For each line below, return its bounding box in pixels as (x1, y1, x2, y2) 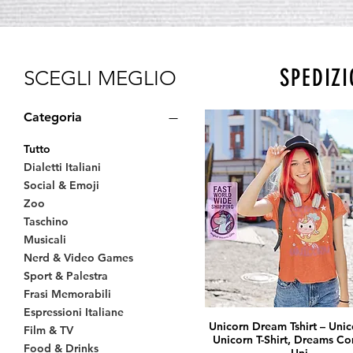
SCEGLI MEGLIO (24, 66, 176, 91)
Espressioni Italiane (24, 305, 124, 319)
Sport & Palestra (24, 269, 108, 283)
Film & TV (24, 323, 73, 337)
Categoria (24, 110, 82, 124)
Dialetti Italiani (24, 160, 101, 174)
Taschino (24, 214, 69, 229)
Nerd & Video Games (24, 251, 133, 265)
